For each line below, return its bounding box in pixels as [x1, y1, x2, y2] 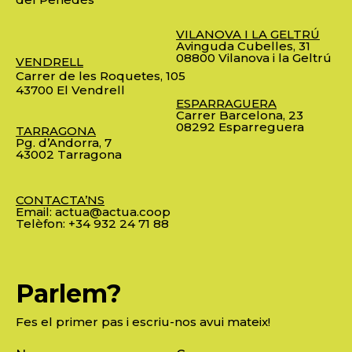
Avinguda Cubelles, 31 [176, 38, 310, 53]
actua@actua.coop [55, 204, 170, 220]
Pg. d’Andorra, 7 [16, 134, 112, 150]
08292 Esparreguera [176, 119, 304, 135]
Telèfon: [16, 216, 68, 232]
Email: [16, 204, 55, 220]
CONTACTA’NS [16, 192, 104, 208]
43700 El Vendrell [16, 82, 125, 98]
